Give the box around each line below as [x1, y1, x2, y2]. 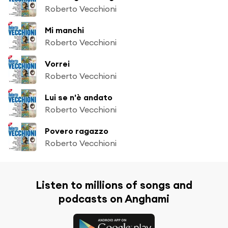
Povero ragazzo [45, 125, 108, 136]
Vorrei [45, 58, 70, 69]
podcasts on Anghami [59, 191, 169, 206]
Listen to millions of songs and [36, 178, 192, 192]
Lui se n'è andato [45, 92, 112, 102]
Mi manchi [45, 24, 84, 35]
